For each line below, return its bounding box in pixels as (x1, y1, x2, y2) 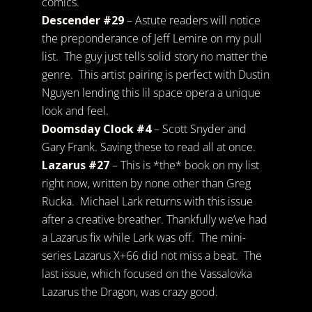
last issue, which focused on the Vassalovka (41, 266, 252, 282)
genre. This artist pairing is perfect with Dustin (41, 67, 270, 83)
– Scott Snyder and (150, 121, 247, 137)
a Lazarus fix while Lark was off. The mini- (41, 230, 246, 246)
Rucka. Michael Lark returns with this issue (41, 194, 253, 210)
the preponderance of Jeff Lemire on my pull (41, 31, 262, 47)
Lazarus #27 (41, 157, 112, 173)
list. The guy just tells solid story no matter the (41, 49, 267, 65)
